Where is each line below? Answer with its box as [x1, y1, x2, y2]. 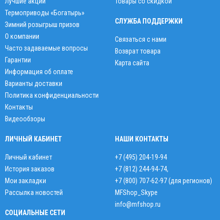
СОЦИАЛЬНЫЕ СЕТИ [5, 209, 65, 217]
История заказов [5, 165, 55, 173]
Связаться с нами [115, 35, 166, 44]
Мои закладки [5, 177, 46, 185]
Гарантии [5, 56, 31, 64]
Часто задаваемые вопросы [5, 44, 88, 53]
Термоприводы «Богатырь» [5, 9, 84, 17]
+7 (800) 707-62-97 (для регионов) [115, 177, 212, 185]
